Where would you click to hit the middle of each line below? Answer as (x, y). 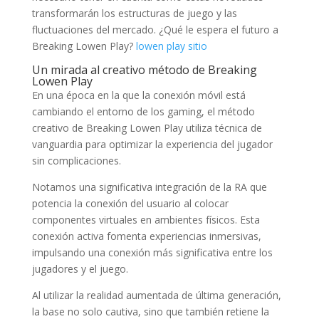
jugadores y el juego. (80, 269)
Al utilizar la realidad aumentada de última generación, (156, 296)
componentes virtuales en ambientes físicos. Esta (146, 220)
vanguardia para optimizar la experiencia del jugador (152, 145)
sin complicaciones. (76, 161)
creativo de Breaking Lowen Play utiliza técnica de (147, 128)
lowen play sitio (171, 46)
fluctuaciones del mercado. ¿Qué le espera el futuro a (155, 30)
